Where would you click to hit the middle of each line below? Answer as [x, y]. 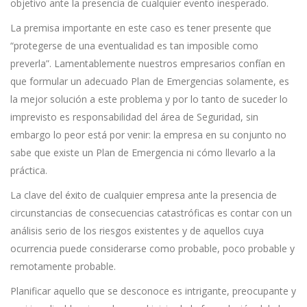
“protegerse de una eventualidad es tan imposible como [134, 46]
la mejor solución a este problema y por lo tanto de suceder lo [149, 99]
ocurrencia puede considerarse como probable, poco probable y [152, 249]
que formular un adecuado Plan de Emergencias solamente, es [150, 82]
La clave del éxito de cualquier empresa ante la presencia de [144, 195]
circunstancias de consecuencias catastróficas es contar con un [151, 213]
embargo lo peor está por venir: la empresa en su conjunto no [148, 135]
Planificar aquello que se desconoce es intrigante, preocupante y [153, 291]
